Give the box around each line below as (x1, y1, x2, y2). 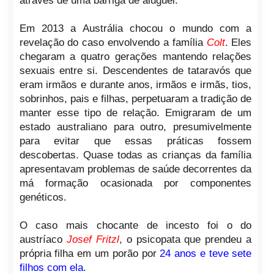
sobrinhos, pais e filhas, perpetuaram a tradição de (19, 93, 252, 105)
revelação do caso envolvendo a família (19, 37, 207, 49)
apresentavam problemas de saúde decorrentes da (19, 163, 252, 176)
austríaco (19, 234, 67, 246)
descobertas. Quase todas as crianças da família (19, 149, 252, 161)
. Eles (224, 37, 252, 49)
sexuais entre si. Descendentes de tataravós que (19, 65, 252, 77)
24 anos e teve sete (160, 248, 252, 260)
